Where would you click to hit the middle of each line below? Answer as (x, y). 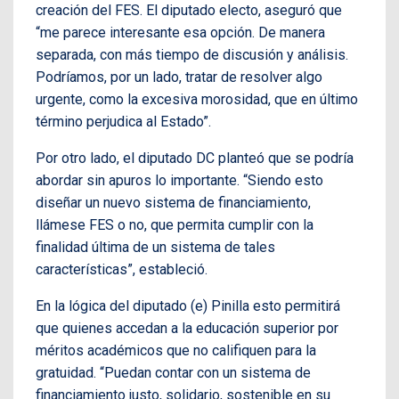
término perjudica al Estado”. (123, 122)
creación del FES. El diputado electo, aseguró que (189, 11)
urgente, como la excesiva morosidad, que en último (197, 100)
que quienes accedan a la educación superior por (187, 329)
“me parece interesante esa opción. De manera (180, 33)
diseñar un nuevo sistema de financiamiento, (173, 203)
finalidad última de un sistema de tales (155, 248)
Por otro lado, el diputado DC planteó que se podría (195, 159)
